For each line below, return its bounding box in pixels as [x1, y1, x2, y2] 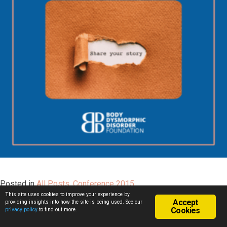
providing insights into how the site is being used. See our [5, 199, 142, 205]
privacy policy [5, 207, 37, 212]
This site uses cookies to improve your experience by [5, 192, 130, 197]
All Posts [36, 178, 69, 188]
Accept [173, 198, 198, 207]
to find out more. [37, 207, 77, 212]
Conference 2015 [73, 178, 134, 188]
